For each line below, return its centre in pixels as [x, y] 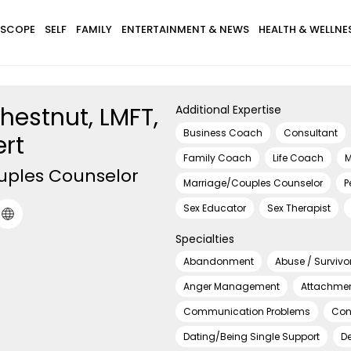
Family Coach [217, 157]
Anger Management [232, 286]
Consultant [311, 132]
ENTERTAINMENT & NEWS [185, 29]
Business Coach [223, 132]
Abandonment [219, 261]
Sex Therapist [299, 208]
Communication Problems [247, 311]
